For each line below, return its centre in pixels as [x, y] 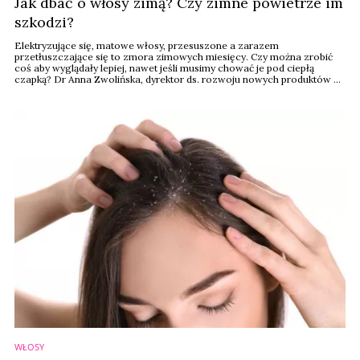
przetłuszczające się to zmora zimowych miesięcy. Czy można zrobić [174, 57]
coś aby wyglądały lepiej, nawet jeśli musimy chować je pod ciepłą [164, 68]
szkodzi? [44, 22]
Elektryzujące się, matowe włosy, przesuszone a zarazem [147, 45]
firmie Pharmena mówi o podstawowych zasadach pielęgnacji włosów [176, 90]
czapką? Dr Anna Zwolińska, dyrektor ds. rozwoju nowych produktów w [178, 79]
